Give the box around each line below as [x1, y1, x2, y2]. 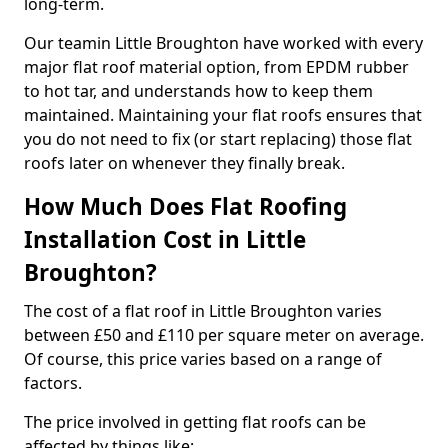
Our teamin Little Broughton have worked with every [24, 32, 423, 54]
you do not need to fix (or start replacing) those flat [24, 128, 412, 150]
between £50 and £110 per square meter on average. [24, 324, 424, 346]
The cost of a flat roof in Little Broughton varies [24, 300, 382, 322]
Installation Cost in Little [24, 224, 306, 255]
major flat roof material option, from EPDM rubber [24, 56, 409, 78]
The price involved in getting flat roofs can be [24, 411, 366, 433]
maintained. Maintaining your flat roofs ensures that [24, 104, 422, 126]
